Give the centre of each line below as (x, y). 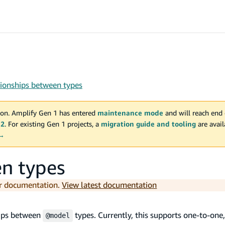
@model (58, 216)
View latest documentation (109, 185)
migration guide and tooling (148, 124)
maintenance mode (130, 113)
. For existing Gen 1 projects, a (52, 124)
